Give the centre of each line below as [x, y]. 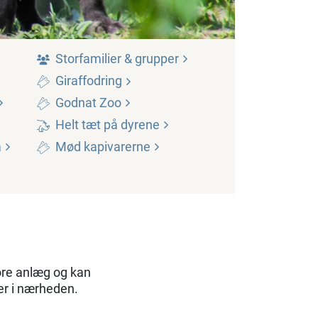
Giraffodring [90, 81]
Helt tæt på [88, 125]
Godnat [77, 103]
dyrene [140, 125]
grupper [157, 59]
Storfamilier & [95, 59]
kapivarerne [117, 147]
